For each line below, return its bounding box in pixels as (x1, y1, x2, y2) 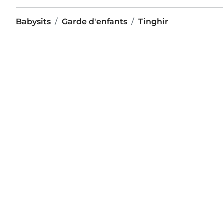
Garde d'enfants (62, 17, 127, 26)
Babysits (16, 17, 51, 26)
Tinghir (138, 17, 168, 26)
